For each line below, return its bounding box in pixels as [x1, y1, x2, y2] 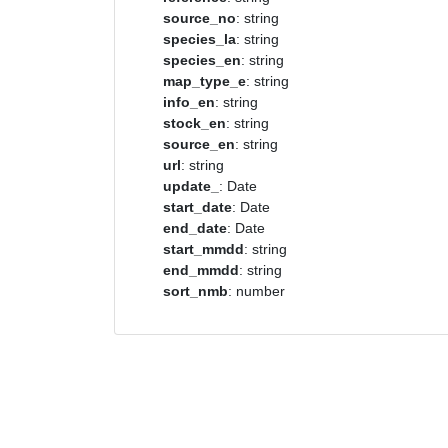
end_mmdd [163, 262, 239, 278]
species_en [163, 52, 241, 68]
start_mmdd [163, 241, 244, 257]
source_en [163, 136, 235, 152]
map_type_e [163, 73, 246, 89]
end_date [163, 220, 227, 236]
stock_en [163, 115, 226, 131]
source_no [163, 10, 236, 26]
